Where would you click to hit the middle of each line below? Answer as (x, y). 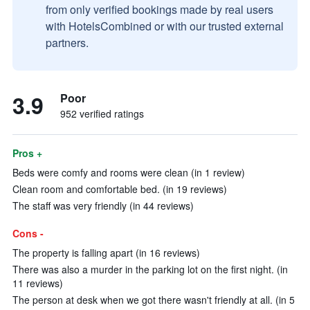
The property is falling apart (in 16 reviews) (106, 253)
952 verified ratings (102, 113)
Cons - (28, 233)
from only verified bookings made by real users (159, 9)
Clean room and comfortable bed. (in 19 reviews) (120, 189)
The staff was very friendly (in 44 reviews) (103, 206)
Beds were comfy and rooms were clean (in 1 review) (129, 172)
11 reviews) (38, 283)
